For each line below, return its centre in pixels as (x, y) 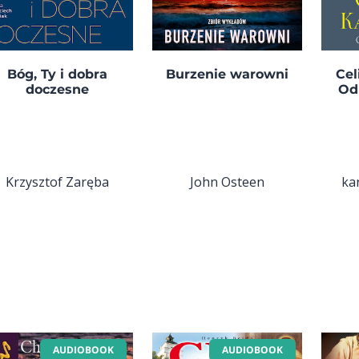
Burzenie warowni (227, 75)
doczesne (58, 90)
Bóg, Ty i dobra (58, 75)
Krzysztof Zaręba (58, 182)
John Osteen (227, 182)
